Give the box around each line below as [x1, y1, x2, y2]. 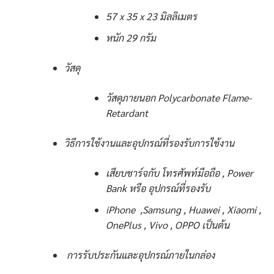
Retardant [106, 106, 149, 120]
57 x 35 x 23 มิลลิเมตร [106, 10, 198, 23]
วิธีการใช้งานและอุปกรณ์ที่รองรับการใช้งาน [64, 136, 234, 150]
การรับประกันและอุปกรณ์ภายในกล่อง [64, 248, 215, 261]
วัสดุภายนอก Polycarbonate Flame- [106, 91, 252, 105]
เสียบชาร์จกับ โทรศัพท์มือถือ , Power [106, 166, 254, 180]
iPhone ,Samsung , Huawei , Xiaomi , [106, 202, 262, 216]
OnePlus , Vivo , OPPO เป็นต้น [106, 218, 230, 231]
